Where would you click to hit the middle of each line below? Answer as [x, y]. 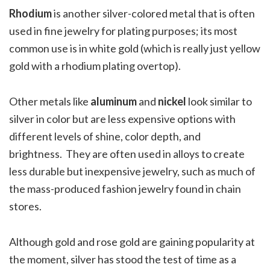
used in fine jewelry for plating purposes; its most [123, 30]
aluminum [115, 101]
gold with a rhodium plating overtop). [95, 65]
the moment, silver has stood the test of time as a [123, 259]
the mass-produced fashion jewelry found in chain [125, 188]
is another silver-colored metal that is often [153, 13]
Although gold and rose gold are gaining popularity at [132, 241]
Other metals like [50, 101]
